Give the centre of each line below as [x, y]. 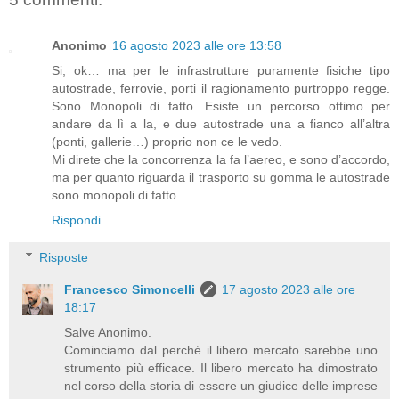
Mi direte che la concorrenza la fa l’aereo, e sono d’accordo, [221, 160]
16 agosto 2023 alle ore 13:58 [197, 46]
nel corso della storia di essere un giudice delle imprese [221, 385]
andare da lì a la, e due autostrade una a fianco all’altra [221, 124]
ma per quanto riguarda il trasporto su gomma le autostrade [221, 178]
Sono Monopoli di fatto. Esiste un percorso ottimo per [221, 106]
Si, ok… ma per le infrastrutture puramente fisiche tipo [221, 71]
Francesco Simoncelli [130, 289]
